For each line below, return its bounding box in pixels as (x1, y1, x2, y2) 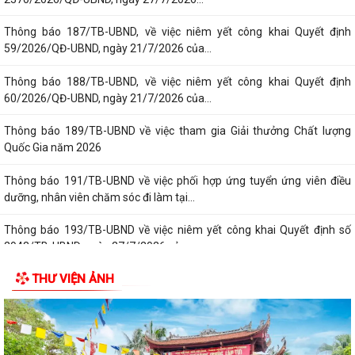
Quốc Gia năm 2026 (4, 141, 101, 155)
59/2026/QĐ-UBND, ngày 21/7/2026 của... (4, 42, 212, 55)
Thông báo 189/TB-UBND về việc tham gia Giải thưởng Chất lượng (4, 124, 351, 138)
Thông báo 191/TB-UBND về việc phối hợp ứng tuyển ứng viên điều (4, 174, 351, 187)
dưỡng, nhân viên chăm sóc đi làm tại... (4, 190, 195, 204)
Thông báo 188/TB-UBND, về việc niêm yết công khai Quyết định (4, 74, 351, 88)
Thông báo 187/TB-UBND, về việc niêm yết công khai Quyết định (4, 25, 351, 39)
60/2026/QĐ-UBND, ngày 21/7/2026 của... (4, 91, 212, 105)
